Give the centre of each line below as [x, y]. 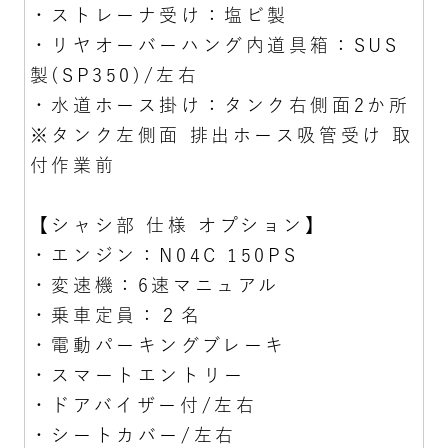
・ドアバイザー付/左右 [143, 404]
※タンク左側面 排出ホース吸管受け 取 [221, 134]
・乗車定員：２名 [116, 314]
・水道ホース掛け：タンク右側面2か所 [220, 104]
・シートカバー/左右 [133, 434]
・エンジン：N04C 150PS [164, 254]
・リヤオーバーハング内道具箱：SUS [214, 44]
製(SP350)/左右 [114, 74]
